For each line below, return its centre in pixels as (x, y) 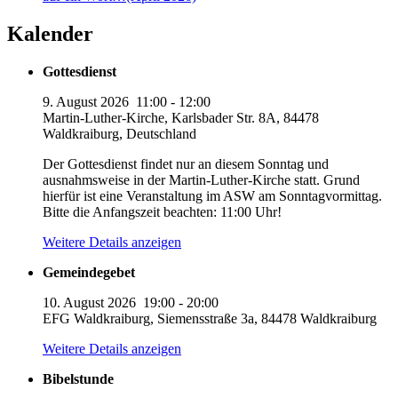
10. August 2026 (89, 302)
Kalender (50, 34)
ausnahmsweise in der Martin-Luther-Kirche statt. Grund (201, 179)
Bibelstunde (78, 378)
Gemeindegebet (89, 272)
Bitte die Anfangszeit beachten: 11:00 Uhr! (162, 211)
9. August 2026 (86, 101)
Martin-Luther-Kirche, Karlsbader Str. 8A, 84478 (181, 117)
